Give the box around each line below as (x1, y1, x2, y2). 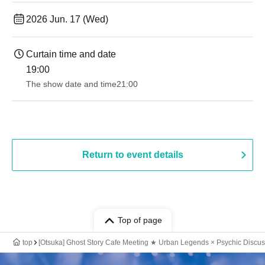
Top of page (117, 215, 162, 225)
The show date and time (26, 79, 117, 89)
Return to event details (82, 150, 183, 160)
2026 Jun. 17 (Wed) (26, 14, 108, 24)
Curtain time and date (26, 49, 116, 59)
